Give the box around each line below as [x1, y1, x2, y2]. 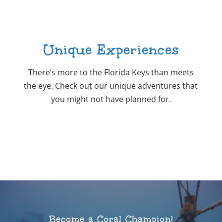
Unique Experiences [43, 41, 179, 58]
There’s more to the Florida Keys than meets [28, 67, 194, 78]
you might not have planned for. [51, 94, 171, 105]
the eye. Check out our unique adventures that [24, 80, 198, 91]
